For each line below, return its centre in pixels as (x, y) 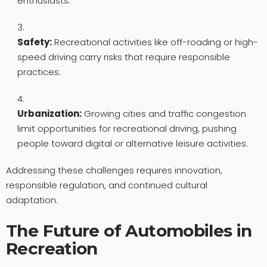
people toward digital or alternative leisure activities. (132, 143)
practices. (39, 72)
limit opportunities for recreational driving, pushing (127, 128)
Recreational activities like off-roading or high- (155, 42)
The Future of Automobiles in (129, 230)
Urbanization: (49, 113)
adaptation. (32, 200)
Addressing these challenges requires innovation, (114, 170)
